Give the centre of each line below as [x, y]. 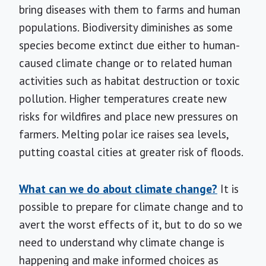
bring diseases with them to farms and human [130, 9]
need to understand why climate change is [122, 242]
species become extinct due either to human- [129, 45]
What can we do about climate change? [118, 189]
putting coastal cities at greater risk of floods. [131, 152]
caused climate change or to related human [126, 63]
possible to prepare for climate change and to [131, 207]
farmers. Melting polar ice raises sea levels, [124, 134]
